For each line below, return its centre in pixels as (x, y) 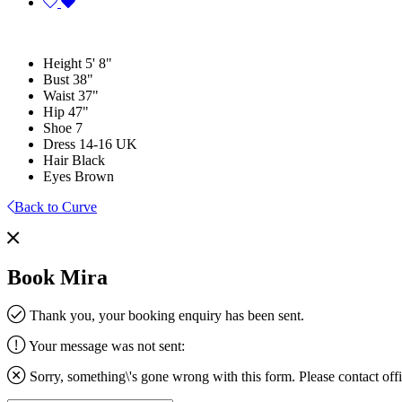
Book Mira (57, 277)
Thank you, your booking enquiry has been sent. (165, 315)
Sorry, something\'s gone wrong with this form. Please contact (204, 376)
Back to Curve (56, 206)
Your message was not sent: (105, 345)
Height (62, 63)
